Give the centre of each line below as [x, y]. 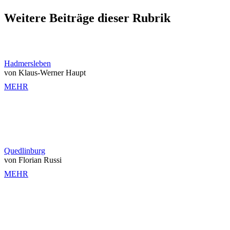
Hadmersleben [27, 63]
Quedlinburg [25, 150]
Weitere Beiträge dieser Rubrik [87, 18]
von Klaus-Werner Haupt [45, 72]
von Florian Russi [33, 160]
